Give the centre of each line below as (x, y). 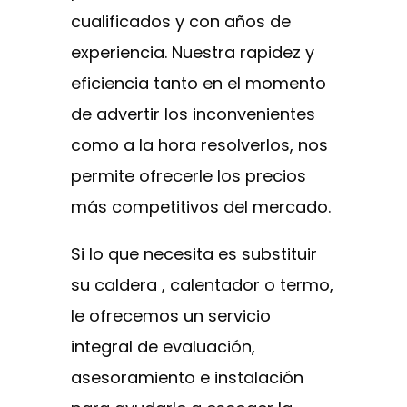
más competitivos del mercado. (201, 207)
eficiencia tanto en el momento (199, 84)
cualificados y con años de (181, 22)
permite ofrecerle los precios (189, 176)
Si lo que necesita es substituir (194, 254)
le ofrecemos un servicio (171, 316)
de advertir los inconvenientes (193, 114)
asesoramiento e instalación (187, 378)
